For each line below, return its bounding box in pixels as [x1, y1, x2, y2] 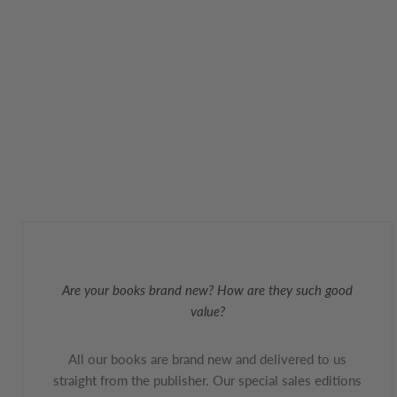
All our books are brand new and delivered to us [68, 351, 346, 368]
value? [190, 303, 225, 320]
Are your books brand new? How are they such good [62, 282, 353, 299]
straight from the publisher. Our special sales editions [53, 372, 362, 389]
